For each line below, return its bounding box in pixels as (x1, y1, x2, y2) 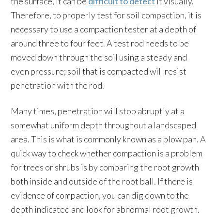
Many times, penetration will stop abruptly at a (11, 106, 185, 116)
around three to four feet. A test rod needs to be (11, 38, 189, 48)
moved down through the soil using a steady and (11, 52, 187, 62)
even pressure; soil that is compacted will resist (11, 66, 187, 77)
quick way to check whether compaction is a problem (11, 148, 203, 158)
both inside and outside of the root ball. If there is (11, 176, 193, 186)
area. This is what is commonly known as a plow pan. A (11, 134, 206, 144)
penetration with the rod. (11, 80, 105, 91)
